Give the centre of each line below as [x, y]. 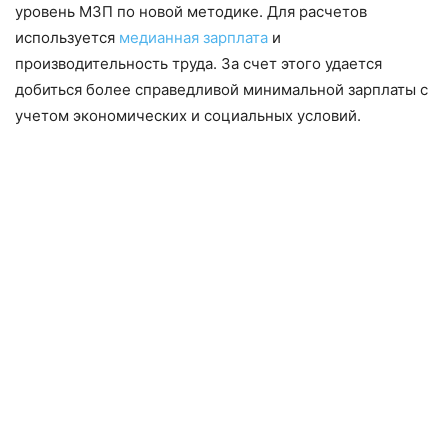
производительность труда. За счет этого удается [198, 64]
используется [67, 38]
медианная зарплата [193, 38]
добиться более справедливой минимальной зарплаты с [221, 90]
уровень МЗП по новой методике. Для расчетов [191, 12]
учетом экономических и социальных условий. [188, 116]
